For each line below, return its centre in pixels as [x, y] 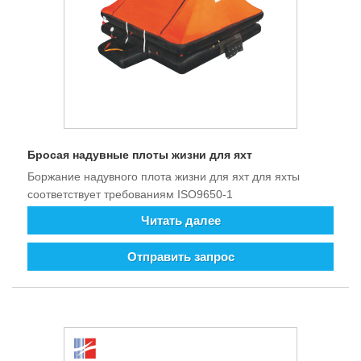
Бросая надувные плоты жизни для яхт [140, 155]
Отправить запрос [180, 256]
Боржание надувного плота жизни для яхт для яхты [164, 176]
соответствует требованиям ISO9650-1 [130, 194]
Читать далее [180, 220]
